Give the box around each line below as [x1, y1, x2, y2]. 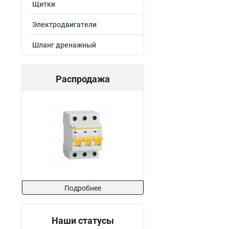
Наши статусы [52, 215, 114, 226]
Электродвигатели [32, 20, 97, 29]
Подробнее [64, 184, 101, 192]
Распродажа [56, 74, 110, 84]
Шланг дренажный [32, 41, 96, 49]
